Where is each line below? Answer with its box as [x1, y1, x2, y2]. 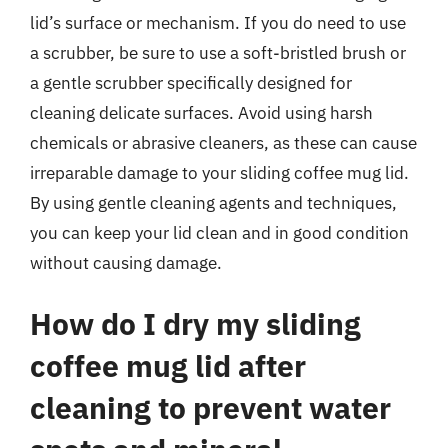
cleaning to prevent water [30, 388, 391, 427]
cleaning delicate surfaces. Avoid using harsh [30, 101, 373, 124]
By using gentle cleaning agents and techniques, [30, 191, 397, 214]
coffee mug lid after [30, 346, 306, 385]
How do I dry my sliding [30, 304, 361, 343]
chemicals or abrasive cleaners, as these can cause [30, 131, 417, 154]
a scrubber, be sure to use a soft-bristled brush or [30, 41, 406, 64]
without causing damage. [30, 251, 222, 274]
